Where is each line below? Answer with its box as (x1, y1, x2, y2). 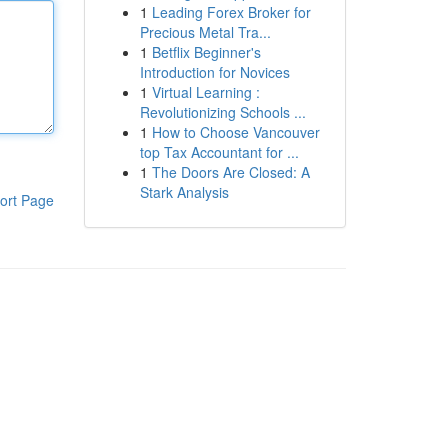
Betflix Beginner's (151, 42, 261, 62)
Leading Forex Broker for (151, 2, 311, 22)
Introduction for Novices (139, 62, 290, 82)
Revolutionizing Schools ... (139, 102, 306, 122)
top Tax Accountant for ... (139, 142, 299, 162)
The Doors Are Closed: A (151, 162, 310, 182)
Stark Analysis (139, 182, 229, 202)
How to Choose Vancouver (151, 122, 320, 142)
